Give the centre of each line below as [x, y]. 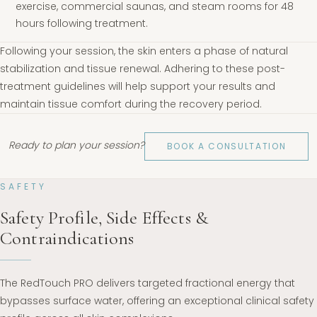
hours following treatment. [82, 23]
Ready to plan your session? [77, 145]
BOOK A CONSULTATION [226, 146]
